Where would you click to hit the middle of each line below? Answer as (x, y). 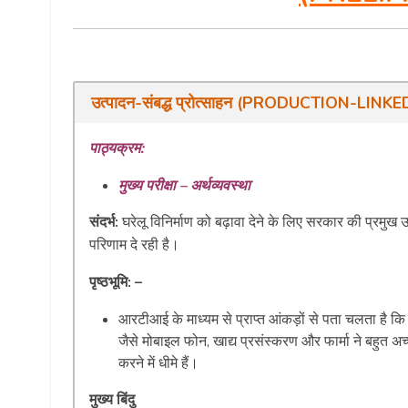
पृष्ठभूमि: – (116, 282)
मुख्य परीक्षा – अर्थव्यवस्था (184, 185)
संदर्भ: (106, 222)
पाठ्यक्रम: (117, 148)
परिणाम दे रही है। (134, 245)
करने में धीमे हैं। (158, 363)
